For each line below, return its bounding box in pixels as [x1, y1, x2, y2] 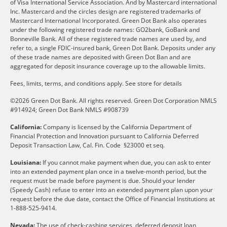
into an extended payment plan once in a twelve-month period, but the [10, 167, 207, 176]
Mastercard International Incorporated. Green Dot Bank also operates [10, 16, 207, 25]
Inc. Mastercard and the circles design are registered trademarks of [10, 7, 201, 16]
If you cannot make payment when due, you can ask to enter [41, 158, 211, 167]
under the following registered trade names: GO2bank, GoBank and [10, 25, 200, 34]
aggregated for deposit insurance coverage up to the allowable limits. [10, 61, 205, 70]
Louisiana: [10, 158, 41, 167]
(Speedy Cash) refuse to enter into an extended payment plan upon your [10, 185, 213, 194]
